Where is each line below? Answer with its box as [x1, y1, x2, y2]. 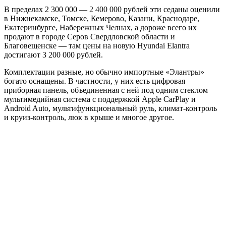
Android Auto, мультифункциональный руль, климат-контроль [4, 103, 217, 112]
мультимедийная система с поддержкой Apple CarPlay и [4, 94, 196, 103]
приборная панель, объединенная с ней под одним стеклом [4, 85, 208, 94]
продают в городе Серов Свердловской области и [4, 32, 175, 41]
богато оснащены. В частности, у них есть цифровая [4, 76, 185, 85]
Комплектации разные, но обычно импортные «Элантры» [4, 67, 204, 76]
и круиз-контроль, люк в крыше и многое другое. [4, 112, 174, 122]
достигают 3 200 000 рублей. [4, 50, 103, 59]
